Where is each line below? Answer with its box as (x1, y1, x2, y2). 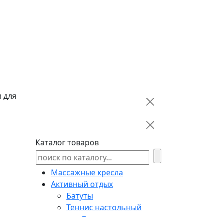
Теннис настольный (66, 201, 141, 213)
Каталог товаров (35, 137, 99, 148)
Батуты (66, 190, 93, 201)
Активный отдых (51, 178, 113, 189)
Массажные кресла (51, 167, 123, 178)
